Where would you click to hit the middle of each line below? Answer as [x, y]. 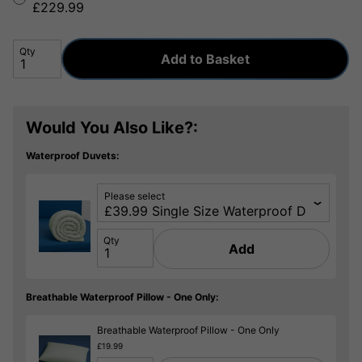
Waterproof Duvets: [73, 156]
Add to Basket [205, 59]
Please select [135, 196]
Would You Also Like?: [112, 127]
